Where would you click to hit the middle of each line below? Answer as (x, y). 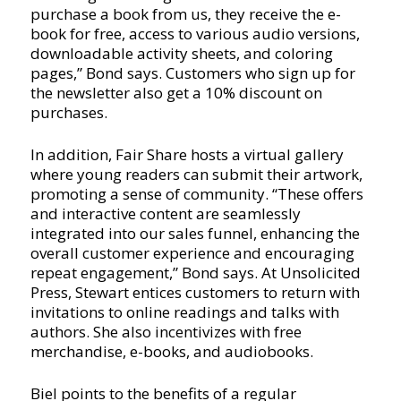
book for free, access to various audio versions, (195, 34)
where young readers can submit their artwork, (196, 175)
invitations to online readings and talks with (184, 312)
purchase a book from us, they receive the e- (185, 14)
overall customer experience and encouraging (192, 253)
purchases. (68, 113)
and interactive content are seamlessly (165, 214)
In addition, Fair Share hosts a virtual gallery (187, 155)
